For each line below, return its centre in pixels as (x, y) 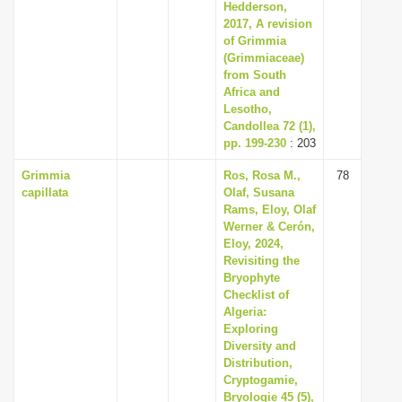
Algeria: (245, 312)
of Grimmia (255, 41)
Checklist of (256, 295)
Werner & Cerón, (269, 227)
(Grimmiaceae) (264, 58)
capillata (45, 192)
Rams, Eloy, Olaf (270, 210)
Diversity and (260, 346)
